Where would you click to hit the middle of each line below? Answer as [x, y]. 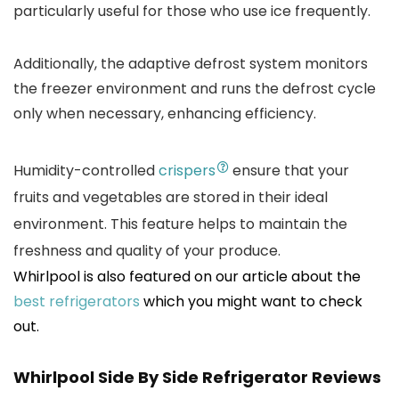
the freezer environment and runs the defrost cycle [195, 89]
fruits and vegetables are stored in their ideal [171, 197]
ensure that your [289, 171]
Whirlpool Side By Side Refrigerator [163, 377]
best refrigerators [77, 301]
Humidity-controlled [86, 171]
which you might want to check [251, 301]
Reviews [346, 377]
